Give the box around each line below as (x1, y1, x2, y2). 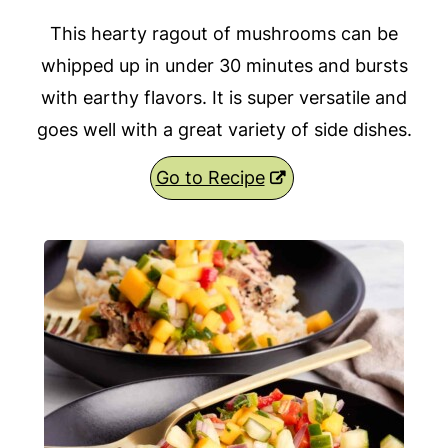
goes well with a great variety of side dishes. (36, 119, 412, 141)
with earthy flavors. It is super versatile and (41, 87, 407, 109)
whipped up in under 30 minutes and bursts (40, 55, 408, 77)
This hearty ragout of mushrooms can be (50, 23, 398, 45)
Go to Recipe (155, 167, 265, 189)
